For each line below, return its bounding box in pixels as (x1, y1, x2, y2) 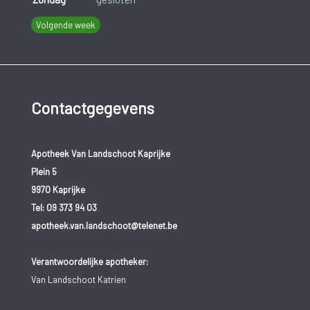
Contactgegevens (30, 98, 154, 118)
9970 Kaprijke (30, 184, 85, 196)
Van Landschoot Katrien (30, 274, 126, 286)
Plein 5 (30, 166, 57, 178)
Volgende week (35, 19, 95, 31)
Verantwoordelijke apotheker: (30, 256, 148, 268)
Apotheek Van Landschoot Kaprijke (30, 148, 170, 160)
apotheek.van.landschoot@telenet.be (30, 220, 177, 232)
